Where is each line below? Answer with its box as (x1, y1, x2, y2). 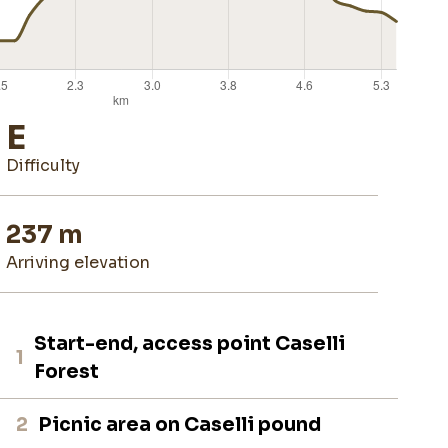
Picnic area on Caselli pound (38, 412, 322, 437)
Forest (34, 359, 100, 384)
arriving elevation (17, 251, 150, 273)
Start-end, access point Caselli (34, 331, 346, 356)
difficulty (18, 154, 80, 176)
